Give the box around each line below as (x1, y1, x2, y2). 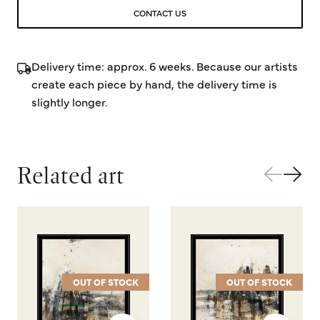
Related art (17, 160, 125, 190)
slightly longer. (31, 93, 107, 109)
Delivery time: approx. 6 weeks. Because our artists (31, 57, 298, 74)
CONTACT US (134, 6, 186, 19)
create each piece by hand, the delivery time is (31, 75, 277, 91)
